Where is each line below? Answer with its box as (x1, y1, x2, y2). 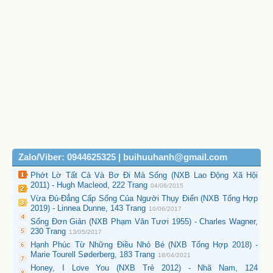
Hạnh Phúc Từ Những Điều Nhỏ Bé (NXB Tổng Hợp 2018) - (30, 240, 258, 250)
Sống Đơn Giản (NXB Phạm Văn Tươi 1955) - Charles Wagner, (30, 217, 258, 227)
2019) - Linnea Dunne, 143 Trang (30, 204, 146, 213)
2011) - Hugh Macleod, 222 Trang (30, 180, 147, 190)
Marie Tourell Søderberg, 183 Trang (30, 250, 155, 260)
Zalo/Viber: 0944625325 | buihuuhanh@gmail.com (18, 152, 227, 163)
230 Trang (30, 227, 66, 236)
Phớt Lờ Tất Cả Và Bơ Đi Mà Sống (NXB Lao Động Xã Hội (30, 171, 258, 180)
